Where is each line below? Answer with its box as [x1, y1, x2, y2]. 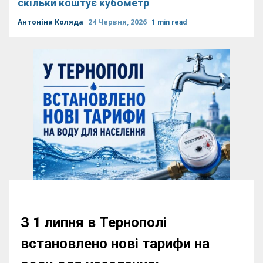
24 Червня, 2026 [88, 17, 149, 27]
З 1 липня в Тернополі [21, 214, 167, 231]
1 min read [151, 18, 187, 26]
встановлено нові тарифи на [21, 235, 210, 252]
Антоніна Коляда [18, 17, 85, 27]
